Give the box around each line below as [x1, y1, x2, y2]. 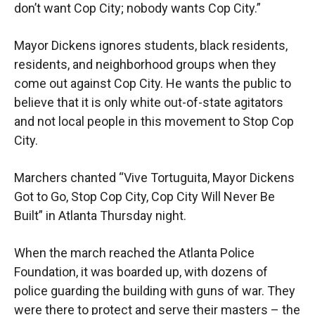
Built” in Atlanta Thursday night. [14, 207, 186, 223]
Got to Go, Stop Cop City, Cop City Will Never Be [14, 188, 275, 204]
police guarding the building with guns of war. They [14, 283, 295, 298]
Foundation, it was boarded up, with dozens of [14, 264, 268, 279]
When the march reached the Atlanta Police [14, 245, 255, 260]
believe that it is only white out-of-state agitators [14, 94, 283, 110]
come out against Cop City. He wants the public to [14, 75, 291, 91]
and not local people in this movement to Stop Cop [14, 113, 294, 129]
